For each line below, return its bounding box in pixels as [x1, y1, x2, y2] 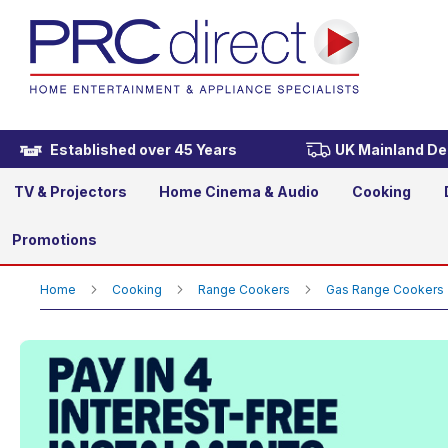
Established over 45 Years [50, 141, 237, 158]
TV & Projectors [13, 183, 127, 200]
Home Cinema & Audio [159, 183, 320, 200]
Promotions [12, 231, 97, 248]
